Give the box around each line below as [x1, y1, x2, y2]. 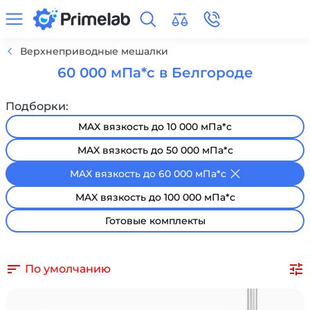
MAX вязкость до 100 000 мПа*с [75, 191, 235, 204]
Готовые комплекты [104, 215, 206, 228]
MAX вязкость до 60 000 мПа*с [69, 167, 226, 181]
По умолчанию [25, 262, 111, 276]
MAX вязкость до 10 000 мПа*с [78, 120, 232, 134]
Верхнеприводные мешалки [19, 45, 168, 58]
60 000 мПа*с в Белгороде [57, 64, 253, 82]
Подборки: [6, 100, 69, 113]
